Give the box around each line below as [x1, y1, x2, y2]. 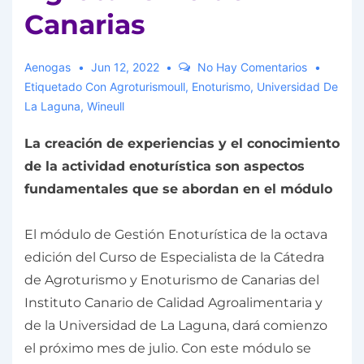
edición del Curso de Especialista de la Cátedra [24, 249, 324, 265]
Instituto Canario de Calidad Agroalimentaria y [24, 295, 323, 310]
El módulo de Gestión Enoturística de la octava [24, 227, 327, 242]
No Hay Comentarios [197, 60, 308, 74]
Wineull [87, 99, 124, 113]
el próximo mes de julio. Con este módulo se [24, 340, 311, 356]
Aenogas [24, 60, 71, 74]
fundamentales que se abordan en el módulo [24, 181, 332, 197]
